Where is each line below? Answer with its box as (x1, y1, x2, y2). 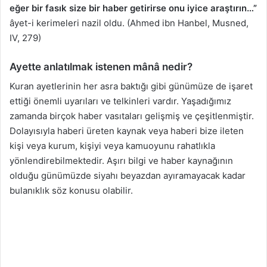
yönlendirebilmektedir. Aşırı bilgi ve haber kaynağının (10, 155, 233, 167)
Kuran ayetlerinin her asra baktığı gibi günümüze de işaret (10, 80, 253, 92)
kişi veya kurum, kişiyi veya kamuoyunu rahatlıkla (10, 140, 215, 152)
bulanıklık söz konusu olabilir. (10, 185, 133, 197)
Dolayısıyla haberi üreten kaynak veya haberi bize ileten (10, 125, 244, 137)
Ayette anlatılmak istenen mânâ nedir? (10, 60, 193, 73)
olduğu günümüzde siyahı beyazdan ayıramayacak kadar (10, 170, 246, 182)
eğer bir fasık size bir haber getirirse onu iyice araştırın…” (10, 2, 257, 14)
